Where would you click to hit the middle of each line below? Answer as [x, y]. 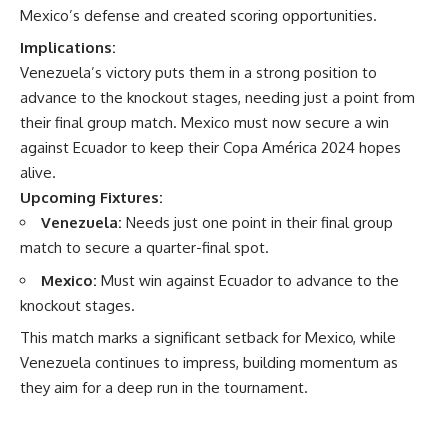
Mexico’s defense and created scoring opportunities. [198, 15]
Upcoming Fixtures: [91, 197]
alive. [38, 172]
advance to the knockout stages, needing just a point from [217, 97]
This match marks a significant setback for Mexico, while [208, 337]
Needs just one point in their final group [257, 222]
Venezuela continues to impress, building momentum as [209, 362]
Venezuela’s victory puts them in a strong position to [198, 72]
